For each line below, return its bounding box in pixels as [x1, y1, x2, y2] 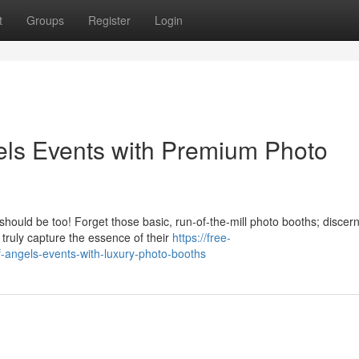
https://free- [172, 229, 231, 245]
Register [88, 12, 131, 28]
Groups [26, 12, 64, 28]
